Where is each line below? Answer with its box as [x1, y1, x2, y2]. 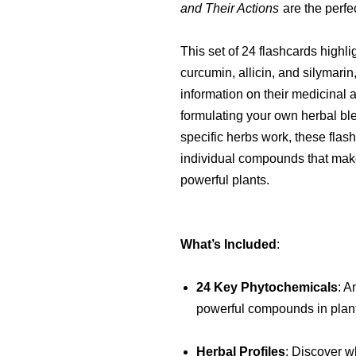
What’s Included [180, 237, 277, 251]
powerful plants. [180, 172, 269, 187]
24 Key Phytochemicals [196, 280, 338, 294]
